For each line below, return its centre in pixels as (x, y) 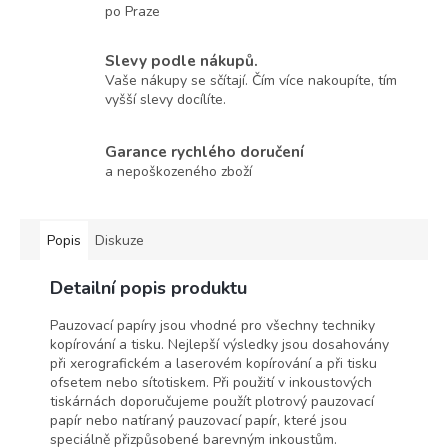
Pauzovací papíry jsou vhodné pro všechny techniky (212, 325)
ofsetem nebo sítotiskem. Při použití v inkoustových (211, 382)
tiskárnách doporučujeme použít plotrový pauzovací (212, 401)
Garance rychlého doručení (204, 152)
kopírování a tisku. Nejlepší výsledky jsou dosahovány (219, 344)
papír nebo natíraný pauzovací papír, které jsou (198, 420)
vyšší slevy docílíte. (165, 100)
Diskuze (119, 240)
